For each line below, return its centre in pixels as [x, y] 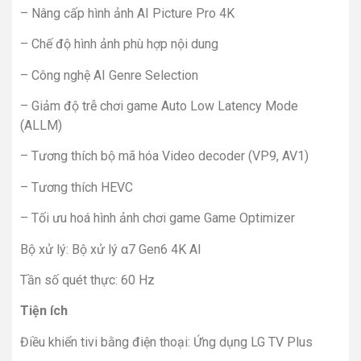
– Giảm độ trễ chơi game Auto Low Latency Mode [159, 106]
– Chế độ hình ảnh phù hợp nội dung [119, 44]
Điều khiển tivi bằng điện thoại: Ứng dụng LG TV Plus [166, 342]
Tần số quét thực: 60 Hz [87, 280]
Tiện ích [44, 311]
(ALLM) [41, 126]
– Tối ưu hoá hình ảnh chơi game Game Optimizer [158, 218]
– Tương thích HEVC [77, 187]
